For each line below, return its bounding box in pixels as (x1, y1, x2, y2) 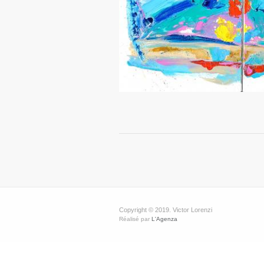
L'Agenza (151, 215, 177, 222)
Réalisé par (119, 215, 151, 222)
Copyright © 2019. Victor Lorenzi (119, 206, 212, 213)
